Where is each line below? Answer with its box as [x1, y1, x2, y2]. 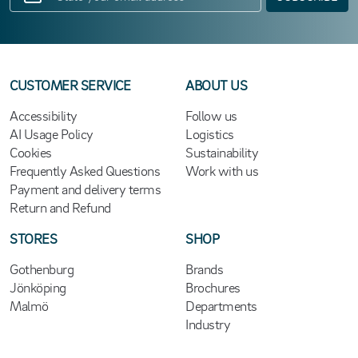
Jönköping [10, 278, 66, 296]
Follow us [185, 106, 237, 124]
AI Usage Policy [10, 125, 93, 142]
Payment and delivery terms [10, 180, 161, 197]
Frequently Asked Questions [10, 161, 161, 179]
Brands [185, 260, 224, 277]
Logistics [185, 125, 234, 142]
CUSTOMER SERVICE [10, 76, 131, 93]
